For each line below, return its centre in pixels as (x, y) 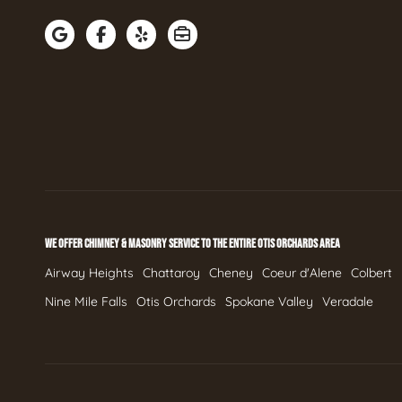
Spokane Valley (269, 301)
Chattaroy (171, 273)
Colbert (371, 273)
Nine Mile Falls (86, 301)
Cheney (231, 273)
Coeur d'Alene (302, 273)
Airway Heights (89, 273)
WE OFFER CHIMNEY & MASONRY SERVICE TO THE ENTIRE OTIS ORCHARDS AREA (192, 244)
